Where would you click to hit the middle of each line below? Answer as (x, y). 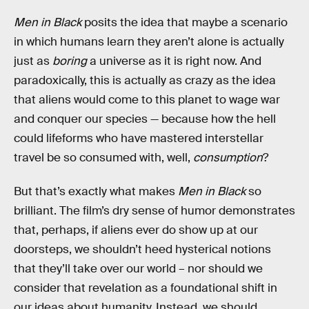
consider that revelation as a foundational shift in (146, 288)
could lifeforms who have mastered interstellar (139, 138)
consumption (228, 157)
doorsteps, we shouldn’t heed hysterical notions (142, 250)
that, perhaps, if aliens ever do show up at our (136, 230)
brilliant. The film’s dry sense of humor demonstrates (154, 211)
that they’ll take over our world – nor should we (138, 269)
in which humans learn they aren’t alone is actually (149, 41)
